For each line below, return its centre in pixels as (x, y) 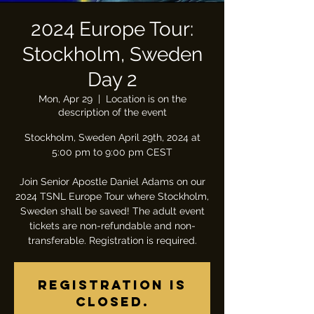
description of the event (112, 112)
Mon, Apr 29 (65, 99)
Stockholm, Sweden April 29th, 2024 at (112, 137)
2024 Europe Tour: (112, 29)
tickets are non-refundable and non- (112, 226)
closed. (112, 302)
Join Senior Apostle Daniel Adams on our (112, 182)
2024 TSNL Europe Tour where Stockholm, (112, 196)
